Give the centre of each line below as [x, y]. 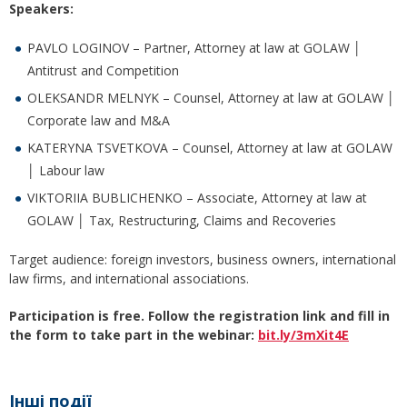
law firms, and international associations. [129, 279]
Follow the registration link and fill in [269, 316]
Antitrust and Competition [103, 71]
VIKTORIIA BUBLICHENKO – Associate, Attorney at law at [197, 198]
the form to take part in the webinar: [134, 335]
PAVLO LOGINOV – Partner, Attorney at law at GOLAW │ [194, 48]
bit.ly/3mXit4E [303, 335]
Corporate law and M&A [99, 121]
